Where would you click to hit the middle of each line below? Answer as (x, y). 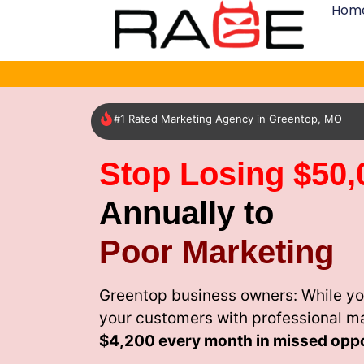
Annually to (186, 212)
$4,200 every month (176, 340)
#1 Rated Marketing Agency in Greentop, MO (228, 119)
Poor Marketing (217, 251)
